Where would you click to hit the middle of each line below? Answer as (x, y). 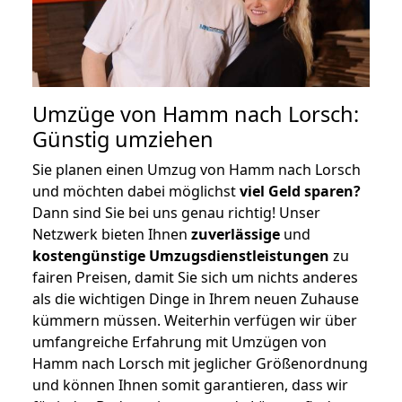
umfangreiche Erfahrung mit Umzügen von (179, 341)
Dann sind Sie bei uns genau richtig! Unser (176, 212)
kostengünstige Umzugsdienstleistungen (181, 255)
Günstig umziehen (123, 139)
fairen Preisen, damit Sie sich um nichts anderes (195, 277)
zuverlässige (236, 234)
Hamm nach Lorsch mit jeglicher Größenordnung (200, 363)
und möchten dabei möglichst (136, 191)
